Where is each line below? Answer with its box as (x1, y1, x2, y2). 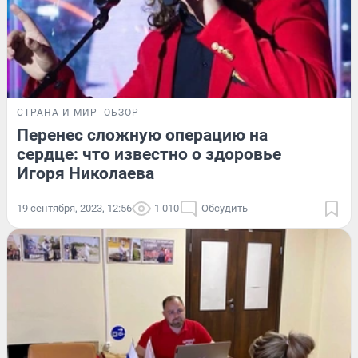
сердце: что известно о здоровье (17, 144, 281, 164)
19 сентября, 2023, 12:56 (17, 201, 132, 214)
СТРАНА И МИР (17, 106, 97, 118)
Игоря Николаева (17, 163, 154, 183)
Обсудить (201, 201, 248, 214)
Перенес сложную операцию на (17, 125, 268, 145)
